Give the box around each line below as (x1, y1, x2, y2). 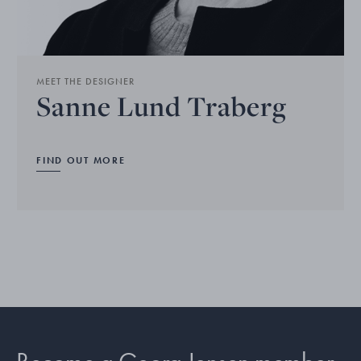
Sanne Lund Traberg (36, 87, 288, 124)
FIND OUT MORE (36, 153, 126, 167)
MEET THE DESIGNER (36, 74, 135, 88)
